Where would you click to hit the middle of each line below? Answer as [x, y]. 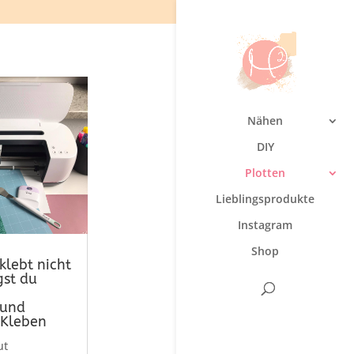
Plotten [265, 173]
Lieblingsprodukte [265, 199]
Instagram [265, 225]
